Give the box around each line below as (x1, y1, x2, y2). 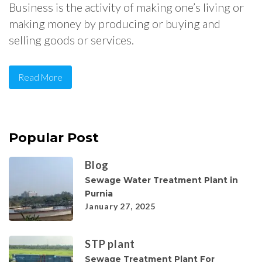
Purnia (85, 189, 113, 199)
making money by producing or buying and (9, 16, 220, 31)
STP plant (85, 237, 136, 251)
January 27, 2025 (85, 201, 156, 212)
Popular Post (9, 130, 99, 146)
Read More (18, 72, 63, 83)
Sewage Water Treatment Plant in (85, 175, 238, 185)
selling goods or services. (9, 33, 134, 47)
